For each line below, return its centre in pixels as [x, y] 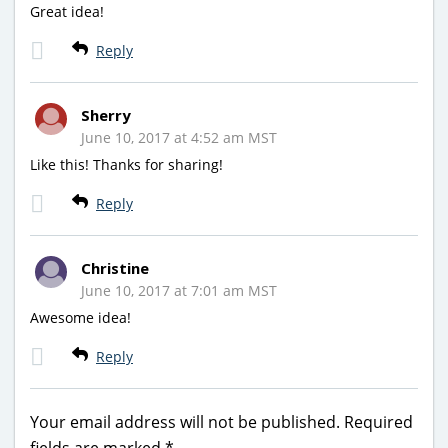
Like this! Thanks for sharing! [126, 164]
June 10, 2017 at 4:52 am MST [179, 137]
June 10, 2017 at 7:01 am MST [179, 290]
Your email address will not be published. [185, 421]
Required [378, 421]
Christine [115, 267]
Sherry [106, 114]
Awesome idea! [80, 317]
